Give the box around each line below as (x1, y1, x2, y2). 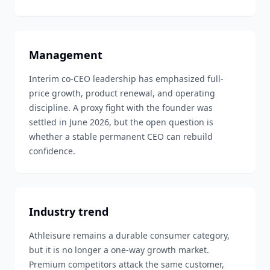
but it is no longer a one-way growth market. (29, 244, 209, 256)
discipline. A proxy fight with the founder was (29, 102, 213, 113)
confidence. (29, 145, 75, 157)
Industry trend (29, 204, 108, 219)
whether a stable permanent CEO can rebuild (29, 131, 213, 142)
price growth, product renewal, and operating (29, 87, 215, 99)
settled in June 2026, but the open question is (29, 116, 213, 128)
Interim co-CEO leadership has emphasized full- (29, 73, 224, 84)
